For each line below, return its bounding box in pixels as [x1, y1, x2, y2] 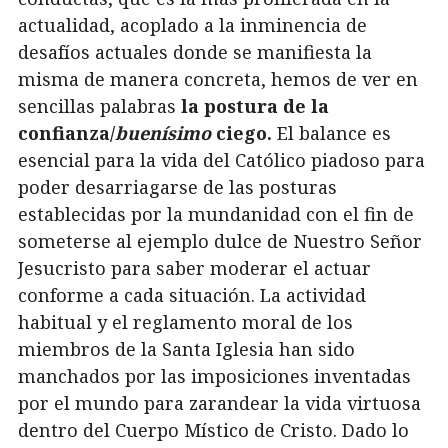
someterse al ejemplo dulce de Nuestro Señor [18, 229, 422, 254]
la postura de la [181, 94, 329, 119]
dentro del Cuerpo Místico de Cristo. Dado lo [18, 418, 409, 443]
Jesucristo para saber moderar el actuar [18, 256, 371, 281]
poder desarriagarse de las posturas [18, 175, 337, 200]
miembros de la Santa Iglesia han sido [18, 337, 355, 362]
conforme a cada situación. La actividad [18, 283, 366, 308]
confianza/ [18, 121, 115, 146]
